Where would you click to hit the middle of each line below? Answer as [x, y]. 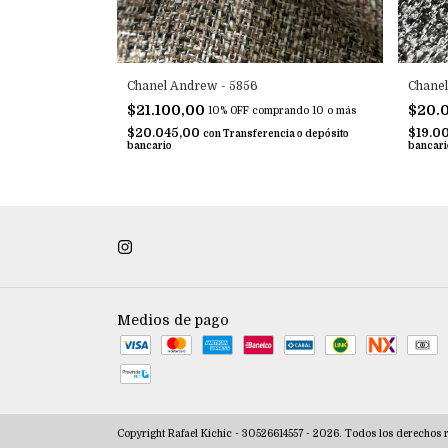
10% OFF [228, 111]
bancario [149, 146]
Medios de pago [173, 320]
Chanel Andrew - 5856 [192, 86]
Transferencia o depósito [286, 134]
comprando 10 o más [304, 111]
